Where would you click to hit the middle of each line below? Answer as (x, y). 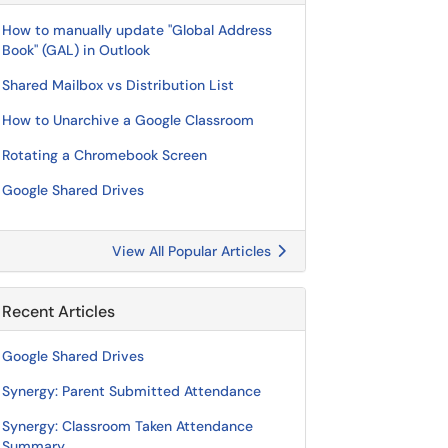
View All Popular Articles (193, 251)
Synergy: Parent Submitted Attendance (131, 391)
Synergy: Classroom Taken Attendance (127, 426)
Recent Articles (58, 311)
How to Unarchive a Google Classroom (128, 120)
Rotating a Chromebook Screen (104, 155)
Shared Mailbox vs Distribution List (118, 85)
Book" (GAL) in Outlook (76, 50)
